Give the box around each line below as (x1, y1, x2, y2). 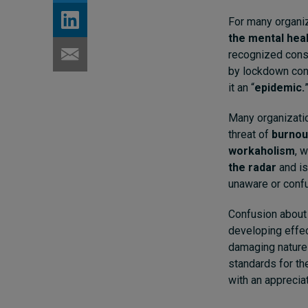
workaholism (228, 144, 295, 157)
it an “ (228, 80, 254, 94)
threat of (228, 127, 272, 141)
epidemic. (254, 80, 305, 94)
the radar (228, 160, 276, 174)
